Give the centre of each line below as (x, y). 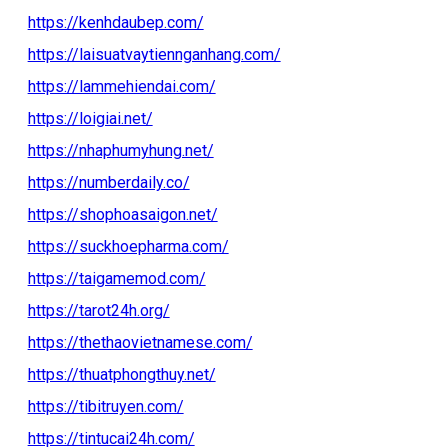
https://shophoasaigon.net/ (122, 214)
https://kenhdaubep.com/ (115, 22)
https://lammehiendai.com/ (121, 86)
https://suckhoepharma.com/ (128, 246)
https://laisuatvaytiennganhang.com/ (154, 54)
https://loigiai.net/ (90, 118)
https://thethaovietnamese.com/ (140, 342)
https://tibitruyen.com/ (105, 406)
